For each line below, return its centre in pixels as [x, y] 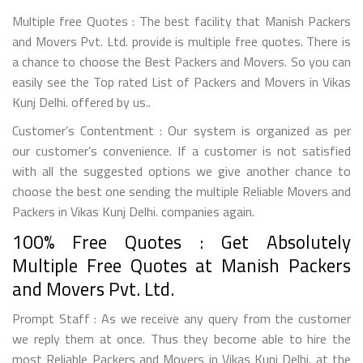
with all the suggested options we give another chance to [181, 171]
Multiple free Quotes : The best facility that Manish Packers [181, 21]
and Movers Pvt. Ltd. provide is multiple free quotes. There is [181, 41]
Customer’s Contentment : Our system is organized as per [181, 130]
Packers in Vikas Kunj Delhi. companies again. [133, 211]
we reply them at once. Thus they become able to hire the [181, 338]
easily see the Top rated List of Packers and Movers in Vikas [181, 81]
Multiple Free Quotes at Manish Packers [181, 265]
